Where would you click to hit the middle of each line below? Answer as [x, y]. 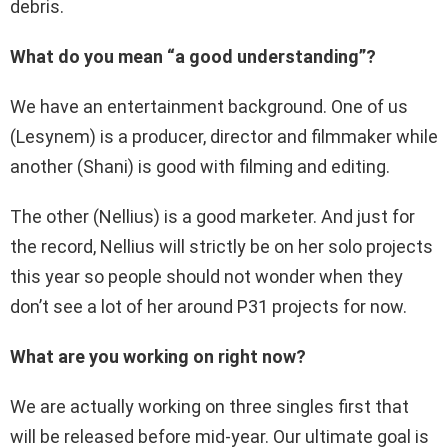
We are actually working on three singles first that [209, 407]
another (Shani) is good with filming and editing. [200, 167]
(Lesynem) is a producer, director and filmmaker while [224, 137]
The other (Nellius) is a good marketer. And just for [212, 217]
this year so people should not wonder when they [206, 277]
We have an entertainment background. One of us [209, 107]
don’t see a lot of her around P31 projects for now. [208, 307]
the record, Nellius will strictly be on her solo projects [221, 247]
